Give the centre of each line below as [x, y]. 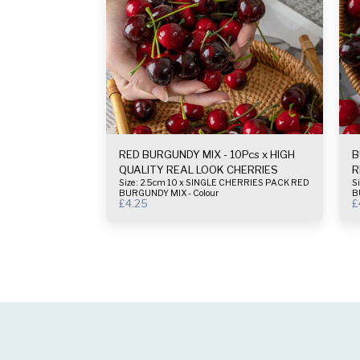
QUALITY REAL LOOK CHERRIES [198, 169]
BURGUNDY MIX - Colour [169, 193]
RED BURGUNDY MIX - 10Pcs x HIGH [171, 154]
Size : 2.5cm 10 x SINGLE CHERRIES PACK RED [143, 182]
